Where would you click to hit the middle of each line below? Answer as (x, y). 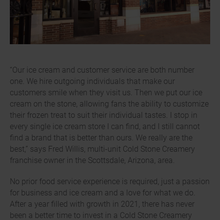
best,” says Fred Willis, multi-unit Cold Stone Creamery (102, 149)
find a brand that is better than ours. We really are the (101, 137)
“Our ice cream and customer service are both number (102, 70)
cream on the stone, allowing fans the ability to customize (109, 104)
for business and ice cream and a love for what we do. (103, 192)
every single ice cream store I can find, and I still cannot (105, 126)
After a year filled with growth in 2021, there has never (102, 204)
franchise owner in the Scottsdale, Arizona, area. (92, 160)
